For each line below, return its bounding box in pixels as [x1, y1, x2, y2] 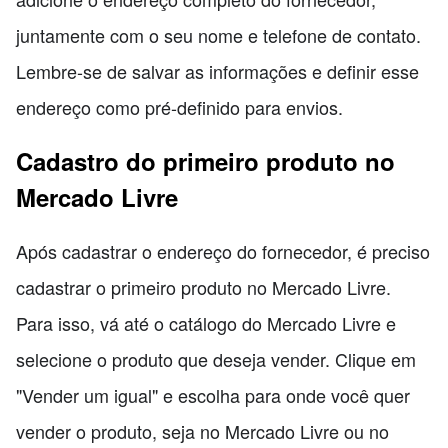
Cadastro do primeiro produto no [16, 144, 395, 179]
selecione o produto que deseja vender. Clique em [16, 346, 416, 373]
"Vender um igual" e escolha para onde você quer [16, 382, 410, 409]
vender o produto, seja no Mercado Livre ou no [16, 418, 389, 445]
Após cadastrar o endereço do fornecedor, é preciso [16, 238, 430, 265]
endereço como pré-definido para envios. [16, 94, 343, 121]
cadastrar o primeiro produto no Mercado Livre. [16, 274, 391, 301]
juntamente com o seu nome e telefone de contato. [16, 22, 421, 49]
